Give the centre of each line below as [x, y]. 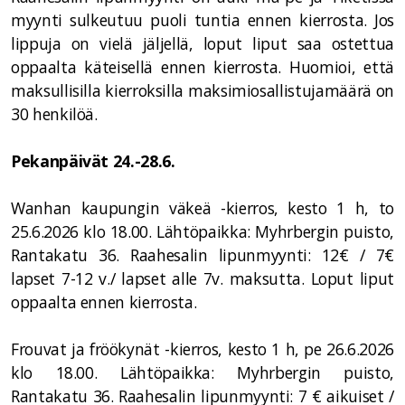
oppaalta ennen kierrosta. [110, 302]
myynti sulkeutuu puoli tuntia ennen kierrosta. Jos [202, 20]
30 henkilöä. [57, 114]
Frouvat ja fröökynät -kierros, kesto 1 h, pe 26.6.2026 [202, 349]
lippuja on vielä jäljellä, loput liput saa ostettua [202, 43]
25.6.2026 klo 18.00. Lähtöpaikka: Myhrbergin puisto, [202, 231]
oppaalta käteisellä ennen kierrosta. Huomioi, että [202, 67]
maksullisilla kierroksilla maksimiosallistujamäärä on [202, 90]
